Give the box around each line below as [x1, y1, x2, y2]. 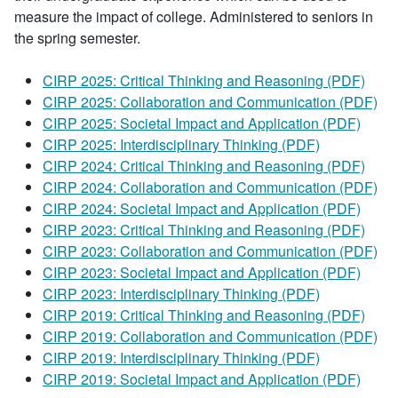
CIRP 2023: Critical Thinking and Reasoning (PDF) [43, 219, 365, 240]
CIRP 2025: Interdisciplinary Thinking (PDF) [43, 134, 320, 155]
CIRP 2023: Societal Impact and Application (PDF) [43, 262, 361, 283]
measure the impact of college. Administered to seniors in [14, 6, 373, 27]
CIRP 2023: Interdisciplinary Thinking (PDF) [43, 283, 320, 304]
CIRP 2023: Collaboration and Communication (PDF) [43, 241, 378, 261]
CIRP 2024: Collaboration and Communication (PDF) [43, 177, 378, 197]
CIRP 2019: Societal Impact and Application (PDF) [43, 369, 361, 389]
